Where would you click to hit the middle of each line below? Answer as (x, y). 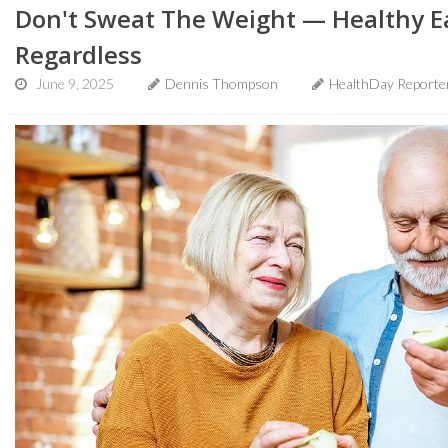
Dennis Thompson (221, 83)
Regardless (78, 54)
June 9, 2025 (75, 83)
